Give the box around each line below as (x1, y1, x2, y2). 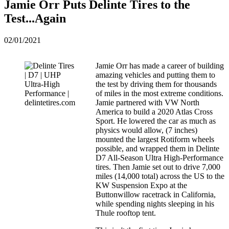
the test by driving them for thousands (96, 79, 217, 88)
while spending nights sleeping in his (96, 199, 214, 208)
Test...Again (4, 11, 66, 25)
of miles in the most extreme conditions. (96, 88, 223, 98)
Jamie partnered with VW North (96, 98, 199, 107)
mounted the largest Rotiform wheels (96, 134, 214, 144)
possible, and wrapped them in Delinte (96, 144, 219, 153)
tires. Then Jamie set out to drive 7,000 (96, 162, 220, 171)
